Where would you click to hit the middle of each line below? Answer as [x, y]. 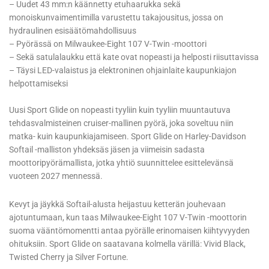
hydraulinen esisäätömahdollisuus [73, 31]
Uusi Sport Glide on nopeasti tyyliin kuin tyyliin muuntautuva [120, 110]
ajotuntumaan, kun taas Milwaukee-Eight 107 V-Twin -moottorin [128, 218]
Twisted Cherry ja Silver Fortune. [69, 257]
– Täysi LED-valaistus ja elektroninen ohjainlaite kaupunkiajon [123, 71]
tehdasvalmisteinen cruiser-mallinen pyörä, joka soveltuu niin [121, 123]
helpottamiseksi [38, 84]
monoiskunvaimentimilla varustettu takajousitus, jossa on [116, 18]
